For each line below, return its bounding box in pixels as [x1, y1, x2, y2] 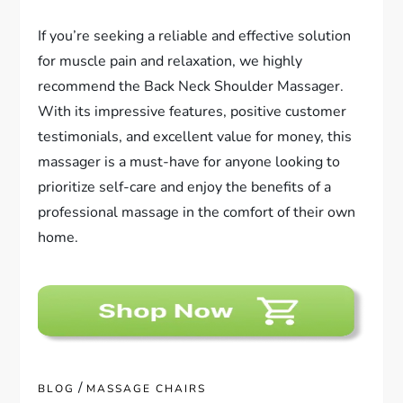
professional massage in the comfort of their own [38, 201, 356, 222]
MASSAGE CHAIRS [86, 381, 207, 396]
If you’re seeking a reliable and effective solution [38, 25, 352, 46]
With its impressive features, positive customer [38, 101, 347, 121]
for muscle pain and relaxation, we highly [38, 50, 303, 71]
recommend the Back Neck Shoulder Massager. [38, 76, 345, 96]
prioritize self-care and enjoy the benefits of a [38, 176, 332, 197]
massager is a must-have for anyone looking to [38, 151, 341, 172]
